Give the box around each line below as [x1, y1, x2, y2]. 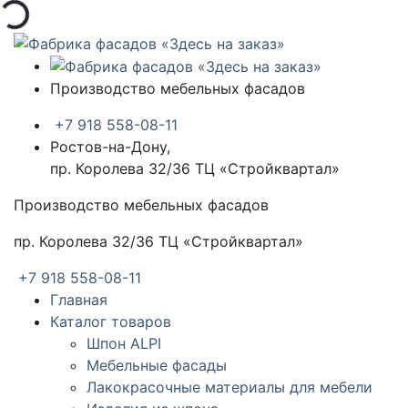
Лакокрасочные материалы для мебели [87, 378, 372, 397]
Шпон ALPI [87, 334, 161, 353]
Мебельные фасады [87, 356, 227, 375]
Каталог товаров [50, 312, 171, 331]
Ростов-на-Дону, [50, 138, 170, 157]
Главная [50, 291, 107, 310]
